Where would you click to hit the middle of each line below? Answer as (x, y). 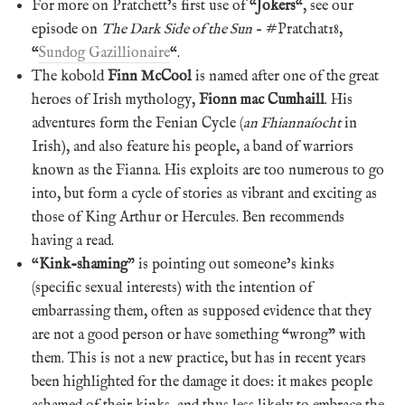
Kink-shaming (83, 264)
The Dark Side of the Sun (177, 29)
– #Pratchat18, (297, 29)
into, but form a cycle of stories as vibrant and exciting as (204, 194)
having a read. (73, 241)
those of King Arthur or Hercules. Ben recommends (188, 217)
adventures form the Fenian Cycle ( (137, 123)
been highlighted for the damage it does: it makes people (202, 382)
